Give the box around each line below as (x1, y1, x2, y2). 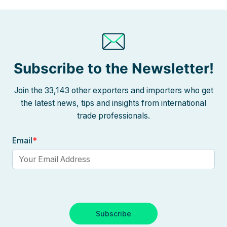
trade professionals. (77, 111, 150, 121)
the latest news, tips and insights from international (21, 98, 206, 108)
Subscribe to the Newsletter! (13, 60, 214, 78)
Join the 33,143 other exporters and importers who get (14, 86, 213, 96)
